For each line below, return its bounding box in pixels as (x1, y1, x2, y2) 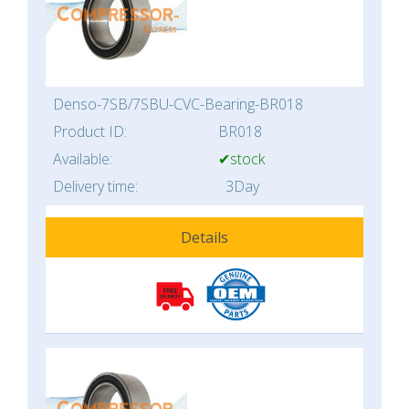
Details (181, 227, 228, 248)
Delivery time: (53, 176, 138, 197)
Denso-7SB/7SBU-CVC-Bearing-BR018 (53, 94, 303, 115)
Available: (53, 149, 112, 170)
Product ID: (53, 121, 127, 142)
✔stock (218, 149, 265, 170)
